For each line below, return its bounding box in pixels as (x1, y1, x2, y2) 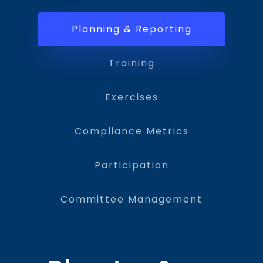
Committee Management (60, 192, 203, 206)
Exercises (104, 90, 159, 104)
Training (108, 56, 155, 70)
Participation (94, 158, 169, 172)
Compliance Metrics (74, 124, 189, 138)
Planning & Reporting (71, 22, 192, 36)
